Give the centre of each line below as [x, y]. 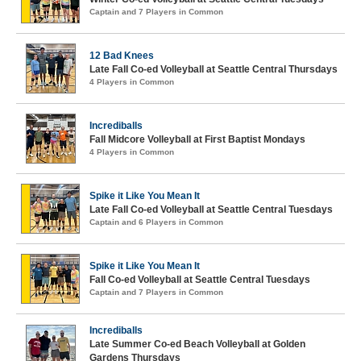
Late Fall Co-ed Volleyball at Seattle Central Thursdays [214, 69]
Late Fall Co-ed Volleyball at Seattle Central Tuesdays [211, 210]
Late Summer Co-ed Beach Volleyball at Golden [197, 344]
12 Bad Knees [122, 56]
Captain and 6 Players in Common [156, 222]
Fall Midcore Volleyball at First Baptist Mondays [197, 139]
